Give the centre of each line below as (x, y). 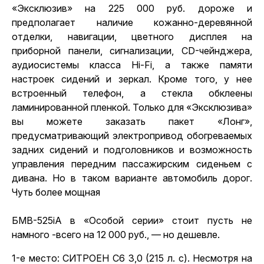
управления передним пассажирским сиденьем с (132, 164)
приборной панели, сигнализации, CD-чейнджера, (132, 51)
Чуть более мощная (56, 192)
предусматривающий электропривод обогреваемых (132, 136)
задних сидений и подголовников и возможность (132, 150)
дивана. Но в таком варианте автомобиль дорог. (132, 178)
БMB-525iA (37, 220)
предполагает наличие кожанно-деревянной (132, 22)
